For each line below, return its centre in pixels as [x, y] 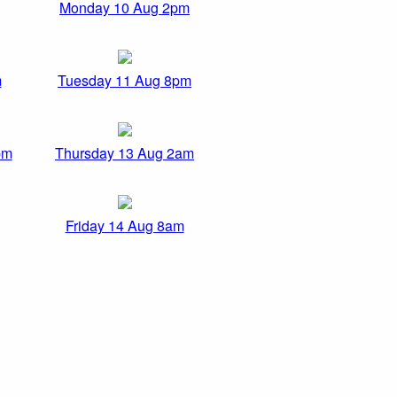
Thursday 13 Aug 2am [125, 153]
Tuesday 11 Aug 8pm [125, 81]
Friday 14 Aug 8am [125, 226]
